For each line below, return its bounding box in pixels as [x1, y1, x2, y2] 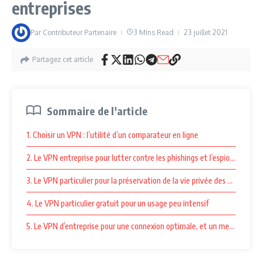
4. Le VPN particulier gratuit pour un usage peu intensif [26, 198, 209, 208]
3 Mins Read [133, 28, 174, 37]
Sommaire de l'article [47, 104, 148, 118]
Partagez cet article [32, 55, 93, 64]
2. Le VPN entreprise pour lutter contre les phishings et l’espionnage [26, 153, 250, 163]
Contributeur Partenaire [43, 28, 116, 37]
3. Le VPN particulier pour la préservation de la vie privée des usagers [26, 175, 253, 185]
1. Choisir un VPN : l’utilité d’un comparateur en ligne [26, 130, 198, 140]
